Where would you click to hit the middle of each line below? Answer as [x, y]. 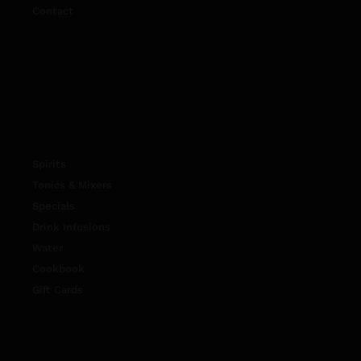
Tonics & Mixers [72, 185]
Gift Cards [58, 290]
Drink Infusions [71, 227]
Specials [54, 206]
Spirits [49, 164]
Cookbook [58, 269]
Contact [53, 11]
